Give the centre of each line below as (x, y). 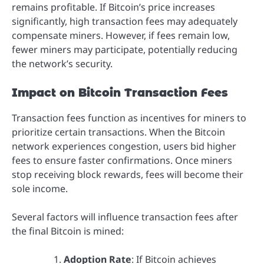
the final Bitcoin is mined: (68, 231)
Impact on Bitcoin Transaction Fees (120, 93)
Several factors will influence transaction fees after (125, 217)
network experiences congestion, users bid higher (124, 146)
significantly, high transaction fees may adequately (125, 21)
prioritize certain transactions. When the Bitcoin (118, 132)
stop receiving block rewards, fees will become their (128, 174)
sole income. (40, 188)
